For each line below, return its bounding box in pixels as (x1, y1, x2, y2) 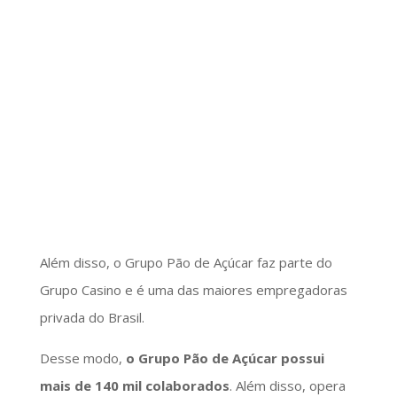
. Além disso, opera (229, 376, 346, 394)
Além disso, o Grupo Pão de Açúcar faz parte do (39, 253, 332, 271)
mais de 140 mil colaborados (39, 376, 230, 394)
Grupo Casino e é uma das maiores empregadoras (39, 280, 347, 299)
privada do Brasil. (39, 307, 144, 326)
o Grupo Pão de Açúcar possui (121, 348, 324, 367)
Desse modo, (39, 348, 122, 367)
